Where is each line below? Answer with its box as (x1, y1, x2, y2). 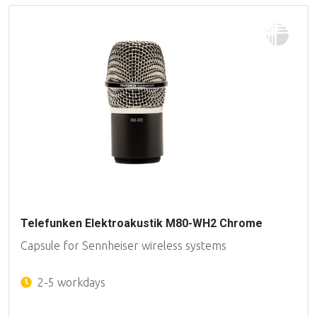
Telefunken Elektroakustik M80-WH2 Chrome (21, 217, 263, 231)
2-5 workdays (35, 276, 105, 289)
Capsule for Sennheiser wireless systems (21, 239, 226, 253)
